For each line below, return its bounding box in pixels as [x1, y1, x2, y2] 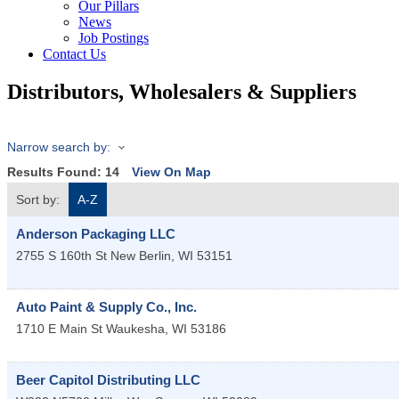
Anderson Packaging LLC [16, 226, 175, 242]
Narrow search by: [7, 139, 110, 154]
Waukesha [106, 322, 165, 337]
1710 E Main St [16, 322, 102, 337]
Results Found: [7, 165, 105, 180]
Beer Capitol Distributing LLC [16, 372, 200, 388]
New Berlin [110, 248, 171, 264]
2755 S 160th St [16, 248, 107, 264]
